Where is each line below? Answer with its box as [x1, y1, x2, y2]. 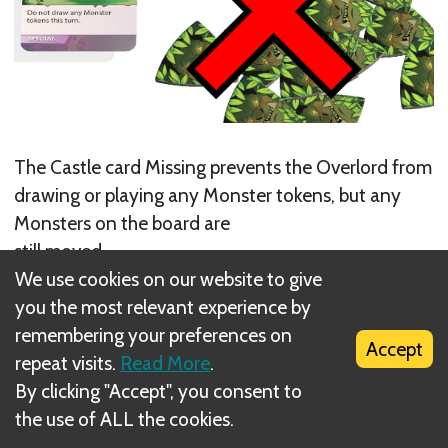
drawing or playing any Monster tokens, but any [14, 182, 402, 207]
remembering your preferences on [15, 323, 292, 347]
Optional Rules [81, 325, 202, 350]
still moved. [14, 238, 107, 263]
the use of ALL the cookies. [15, 407, 234, 431]
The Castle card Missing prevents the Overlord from [14, 154, 433, 179]
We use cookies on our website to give [15, 267, 322, 291]
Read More [120, 351, 210, 375]
